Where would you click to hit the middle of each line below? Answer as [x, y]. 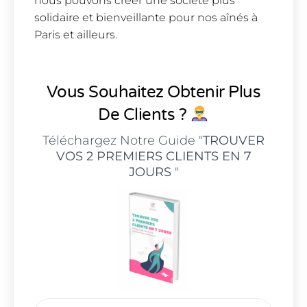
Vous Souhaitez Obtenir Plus [153, 92]
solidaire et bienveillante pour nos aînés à [146, 18]
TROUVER [234, 140]
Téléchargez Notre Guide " [123, 140]
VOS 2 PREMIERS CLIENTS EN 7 [153, 156]
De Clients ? [144, 114]
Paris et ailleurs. [76, 35]
